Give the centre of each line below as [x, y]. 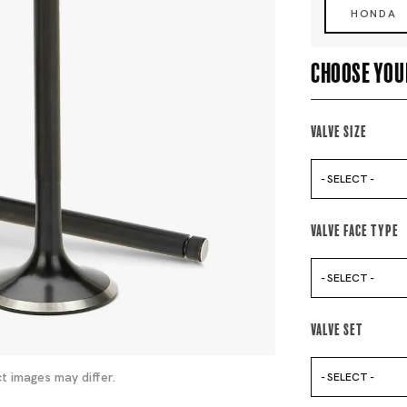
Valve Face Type [355, 228]
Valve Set [338, 327]
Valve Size [339, 129]
